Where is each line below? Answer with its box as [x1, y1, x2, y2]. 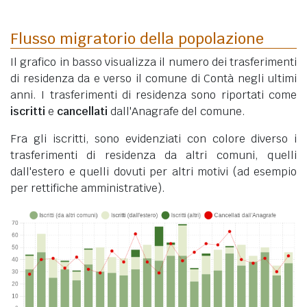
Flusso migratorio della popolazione [10, 28, 264, 48]
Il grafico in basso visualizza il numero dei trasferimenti [10, 54, 297, 69]
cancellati [57, 103, 108, 119]
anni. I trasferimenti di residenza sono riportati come [10, 87, 297, 102]
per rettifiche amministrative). [10, 180, 165, 195]
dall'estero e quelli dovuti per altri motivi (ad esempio [10, 164, 297, 179]
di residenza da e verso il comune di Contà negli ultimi [10, 71, 297, 86]
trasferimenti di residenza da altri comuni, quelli [10, 147, 297, 162]
